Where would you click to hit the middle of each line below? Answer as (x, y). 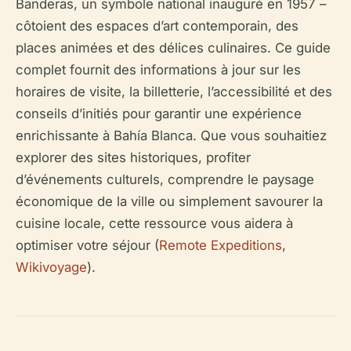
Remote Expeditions (221, 245)
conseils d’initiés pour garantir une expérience (159, 114)
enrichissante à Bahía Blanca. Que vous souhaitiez (171, 136)
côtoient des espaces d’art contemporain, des (157, 26)
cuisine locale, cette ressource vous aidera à (154, 223)
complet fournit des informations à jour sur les (158, 70)
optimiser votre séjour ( (87, 245)
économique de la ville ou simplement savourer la (169, 201)
